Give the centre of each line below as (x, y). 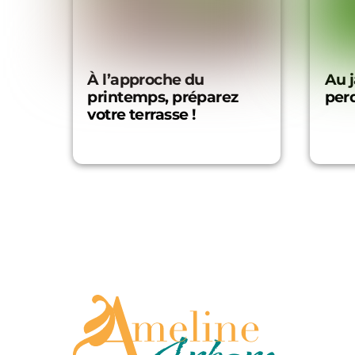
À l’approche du (146, 79)
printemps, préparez (163, 97)
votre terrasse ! (141, 114)
